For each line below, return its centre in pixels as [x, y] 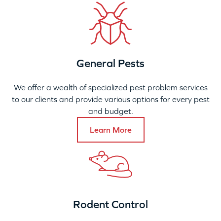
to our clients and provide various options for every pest [110, 99]
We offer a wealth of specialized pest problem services [110, 87]
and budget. [110, 111]
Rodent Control [110, 204]
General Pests [110, 63]
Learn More [110, 129]
